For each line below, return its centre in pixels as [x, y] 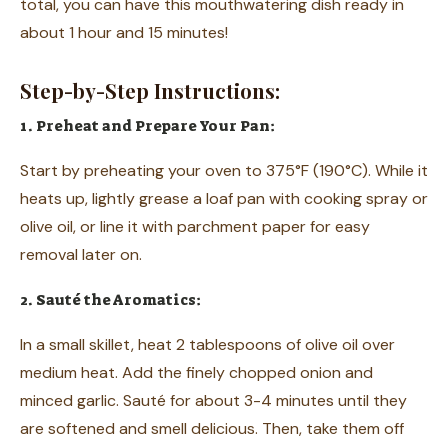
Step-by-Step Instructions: [150, 90]
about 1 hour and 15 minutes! [124, 32]
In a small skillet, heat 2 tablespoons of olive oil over [207, 344]
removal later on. [81, 254]
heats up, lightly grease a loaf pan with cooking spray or [224, 198]
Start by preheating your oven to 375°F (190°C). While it [224, 170]
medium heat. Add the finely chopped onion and [196, 372]
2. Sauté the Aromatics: [110, 299]
